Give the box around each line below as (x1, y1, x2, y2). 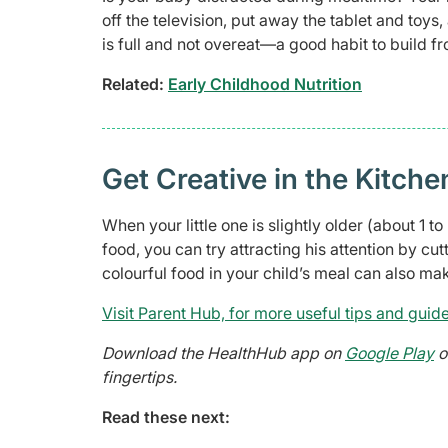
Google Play (345, 342, 434, 363)
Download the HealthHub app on (102, 342, 345, 363)
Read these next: (102, 406, 230, 427)
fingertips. (102, 366, 177, 387)
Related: (102, 73, 168, 94)
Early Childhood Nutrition (168, 73, 362, 94)
